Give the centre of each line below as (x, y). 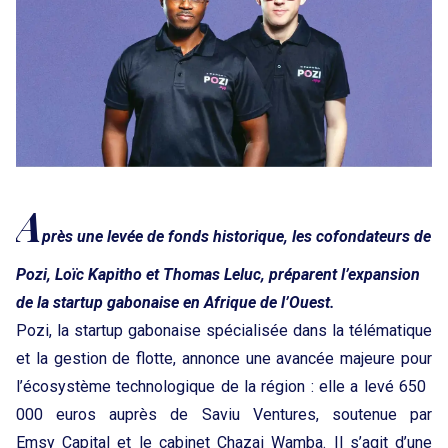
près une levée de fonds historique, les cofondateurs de (236, 236)
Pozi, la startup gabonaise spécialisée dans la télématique (224, 330)
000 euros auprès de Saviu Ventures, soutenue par (224, 414)
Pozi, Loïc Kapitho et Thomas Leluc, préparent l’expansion (218, 274)
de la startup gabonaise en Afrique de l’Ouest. (175, 302)
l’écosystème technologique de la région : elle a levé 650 (224, 386)
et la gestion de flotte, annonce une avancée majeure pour (224, 358)
